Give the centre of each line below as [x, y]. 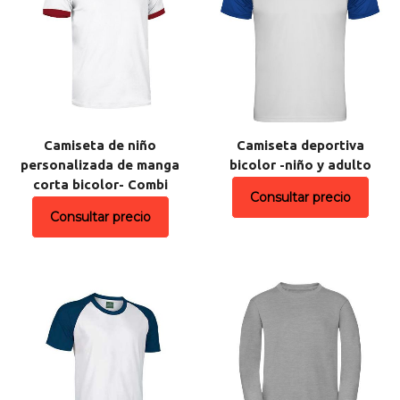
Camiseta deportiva [300, 145]
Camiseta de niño [100, 145]
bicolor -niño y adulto [300, 164]
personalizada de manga [100, 164]
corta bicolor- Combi [100, 184]
